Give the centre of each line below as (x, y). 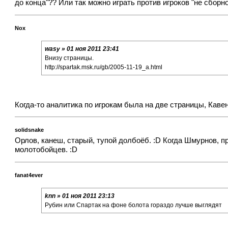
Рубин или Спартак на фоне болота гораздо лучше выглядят (133, 205)
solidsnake (30, 130)
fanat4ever (29, 175)
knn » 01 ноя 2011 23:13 (79, 196)
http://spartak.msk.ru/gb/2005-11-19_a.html (103, 67)
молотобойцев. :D (46, 150)
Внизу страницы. (69, 58)
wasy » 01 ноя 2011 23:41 (82, 49)
